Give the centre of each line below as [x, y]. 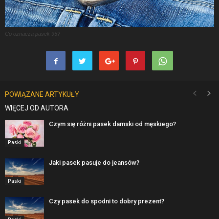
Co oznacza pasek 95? [33, 33]
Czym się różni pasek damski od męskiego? [112, 124]
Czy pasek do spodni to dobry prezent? [107, 201]
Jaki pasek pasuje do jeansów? [94, 162]
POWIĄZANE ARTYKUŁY [42, 94]
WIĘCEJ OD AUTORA [37, 108]
